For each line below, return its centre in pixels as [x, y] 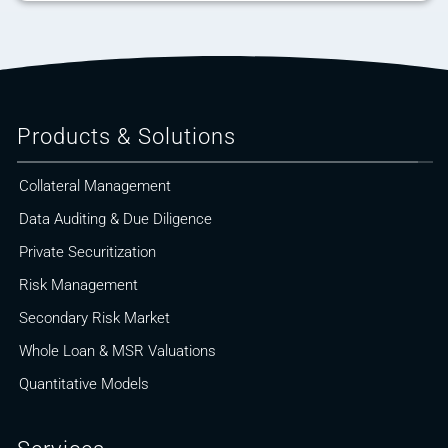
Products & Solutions [126, 137]
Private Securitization [87, 252]
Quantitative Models [84, 384]
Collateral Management [95, 186]
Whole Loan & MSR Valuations [117, 351]
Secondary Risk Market [94, 318]
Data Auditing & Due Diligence [115, 219]
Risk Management [78, 285]
